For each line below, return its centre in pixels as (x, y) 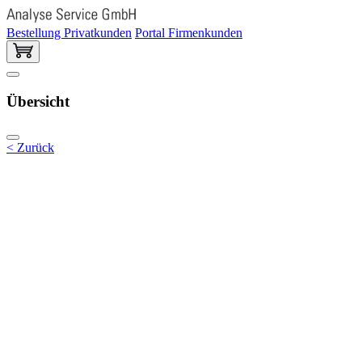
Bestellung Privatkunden (69, 32)
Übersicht (38, 102)
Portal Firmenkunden (189, 32)
